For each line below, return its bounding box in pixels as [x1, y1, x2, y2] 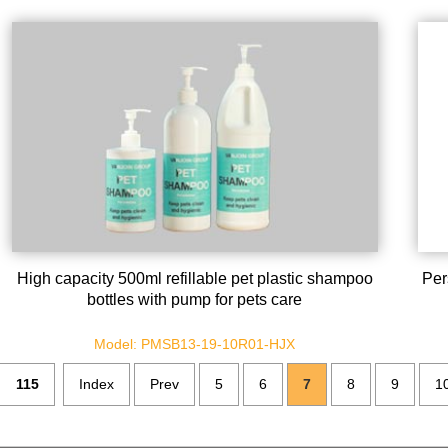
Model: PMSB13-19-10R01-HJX [94, 336, 296, 353]
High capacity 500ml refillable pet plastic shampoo [16, 270, 373, 288]
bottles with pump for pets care [87, 291, 303, 309]
